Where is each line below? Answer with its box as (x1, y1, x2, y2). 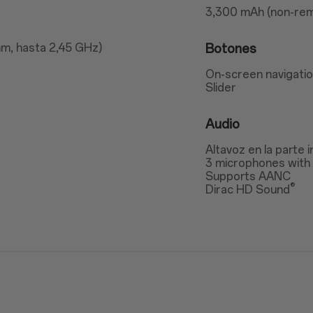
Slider (205, 81, 237, 94)
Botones (205, 41, 257, 57)
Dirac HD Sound (205, 183, 291, 196)
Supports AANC (205, 170, 291, 183)
